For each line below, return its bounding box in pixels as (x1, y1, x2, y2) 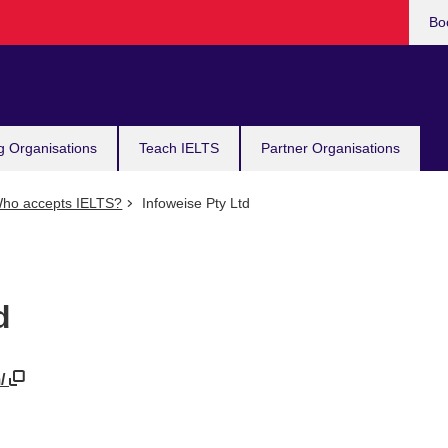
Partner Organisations (261, 140, 400, 156)
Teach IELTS (139, 140, 219, 156)
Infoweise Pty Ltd (137, 195, 250, 211)
